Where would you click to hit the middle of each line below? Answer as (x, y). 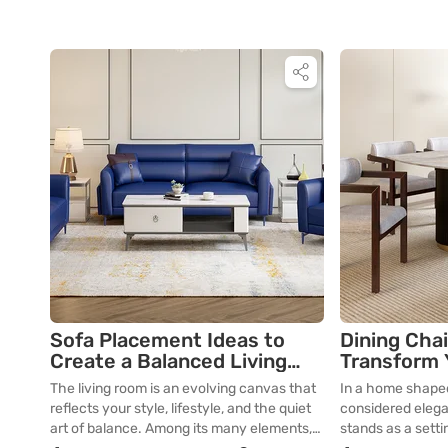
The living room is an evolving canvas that (183, 388)
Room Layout (113, 381)
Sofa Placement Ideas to (167, 339)
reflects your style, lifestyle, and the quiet (180, 408)
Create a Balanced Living (168, 360)
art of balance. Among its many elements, (181, 428)
